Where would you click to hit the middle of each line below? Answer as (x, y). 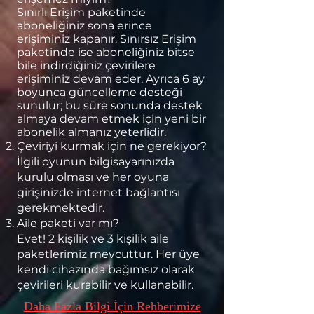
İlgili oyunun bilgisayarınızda (96, 162)
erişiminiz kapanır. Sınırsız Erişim (107, 39)
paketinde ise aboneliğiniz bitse (106, 52)
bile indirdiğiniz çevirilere (86, 66)
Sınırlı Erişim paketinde (81, 12)
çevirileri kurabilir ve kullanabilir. (105, 285)
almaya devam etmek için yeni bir (111, 119)
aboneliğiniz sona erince (84, 26)
